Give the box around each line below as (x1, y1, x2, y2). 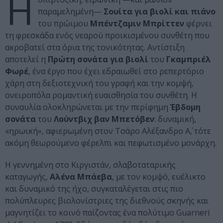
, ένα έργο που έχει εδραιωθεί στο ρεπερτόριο (28, 66, 204, 77)
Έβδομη (168, 102, 201, 113)
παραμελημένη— (38, 6, 104, 17)
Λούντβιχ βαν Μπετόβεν (54, 113, 154, 125)
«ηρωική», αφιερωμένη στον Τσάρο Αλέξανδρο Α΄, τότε (5, 125, 211, 137)
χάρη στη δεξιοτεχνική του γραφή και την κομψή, (5, 78, 194, 89)
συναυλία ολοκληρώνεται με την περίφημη (5, 102, 168, 113)
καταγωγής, (5, 171, 50, 183)
